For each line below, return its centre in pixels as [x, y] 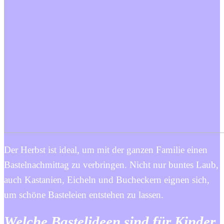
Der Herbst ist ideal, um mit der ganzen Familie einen [106, 149]
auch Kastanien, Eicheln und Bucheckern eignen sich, [107, 179]
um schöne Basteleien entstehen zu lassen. [84, 194]
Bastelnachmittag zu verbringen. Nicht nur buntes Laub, [111, 164]
